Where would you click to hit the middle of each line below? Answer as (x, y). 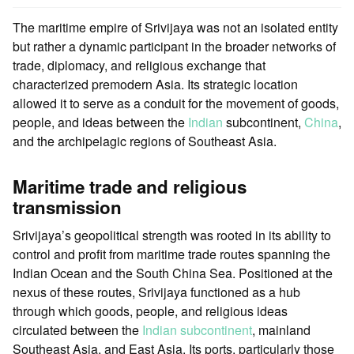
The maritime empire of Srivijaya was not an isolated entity (175, 27)
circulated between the (77, 330)
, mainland (281, 330)
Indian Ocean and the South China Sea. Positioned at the (173, 273)
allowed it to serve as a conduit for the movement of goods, (176, 103)
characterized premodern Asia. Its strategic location (155, 84)
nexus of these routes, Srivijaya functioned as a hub (156, 292)
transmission (67, 207)
